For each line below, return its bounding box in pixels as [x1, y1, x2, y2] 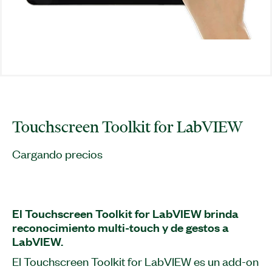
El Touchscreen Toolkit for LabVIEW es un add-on [12, 253, 259, 268]
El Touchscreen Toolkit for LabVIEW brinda [12, 206, 239, 221]
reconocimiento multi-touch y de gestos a [12, 220, 229, 235]
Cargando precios [12, 146, 103, 161]
